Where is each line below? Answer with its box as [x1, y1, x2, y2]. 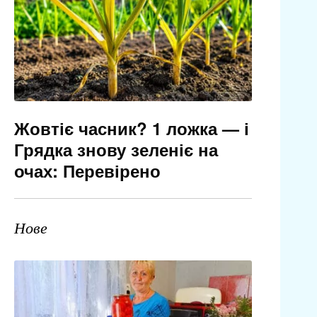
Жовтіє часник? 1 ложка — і [13, 116, 249, 141]
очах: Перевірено [13, 158, 161, 183]
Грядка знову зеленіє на [13, 137, 218, 162]
